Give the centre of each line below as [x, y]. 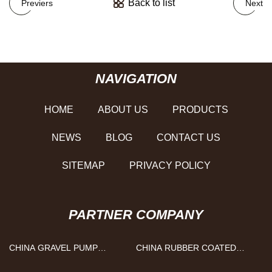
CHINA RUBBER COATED [186, 247]
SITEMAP [83, 165]
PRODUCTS [200, 109]
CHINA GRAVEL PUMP [53, 247]
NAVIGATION [136, 78]
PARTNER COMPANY [136, 214]
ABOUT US [123, 109]
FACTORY [29, 261]
